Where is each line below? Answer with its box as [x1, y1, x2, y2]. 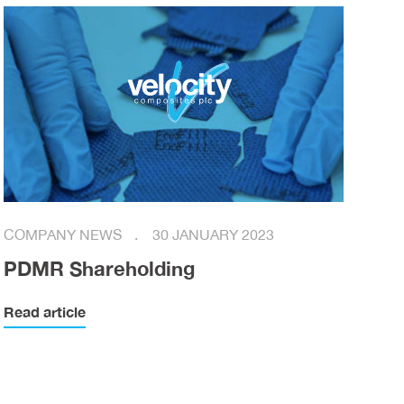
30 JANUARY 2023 [152, 225, 275, 244]
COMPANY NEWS [4, 225, 126, 244]
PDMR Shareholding [4, 256, 196, 281]
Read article [4, 303, 87, 322]
